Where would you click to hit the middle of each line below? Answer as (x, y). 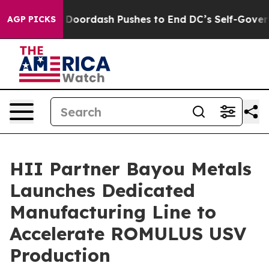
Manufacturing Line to (113, 212)
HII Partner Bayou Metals (131, 169)
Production (60, 255)
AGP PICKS (32, 19)
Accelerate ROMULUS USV (128, 234)
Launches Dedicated (102, 190)
